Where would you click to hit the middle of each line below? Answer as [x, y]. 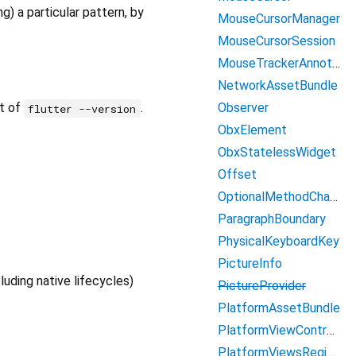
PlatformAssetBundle [279, 308]
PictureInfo [250, 263]
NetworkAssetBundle [278, 85]
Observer [243, 108]
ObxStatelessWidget [277, 152]
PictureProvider [262, 286]
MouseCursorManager [279, 19]
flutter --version [82, 108]
